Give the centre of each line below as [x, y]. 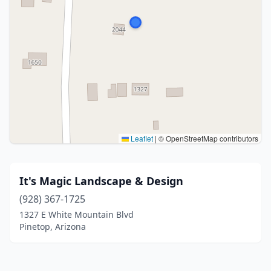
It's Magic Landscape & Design [101, 181]
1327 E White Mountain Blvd [77, 214]
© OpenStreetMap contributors [207, 138]
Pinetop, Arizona [53, 227]
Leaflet [141, 138]
